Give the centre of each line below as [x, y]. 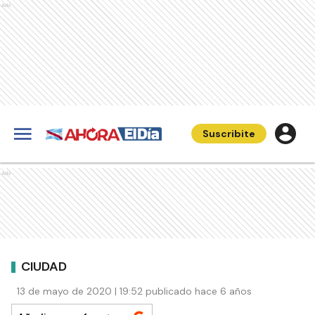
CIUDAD [44, 266]
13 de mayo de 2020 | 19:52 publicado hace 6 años [134, 291]
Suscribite [229, 134]
